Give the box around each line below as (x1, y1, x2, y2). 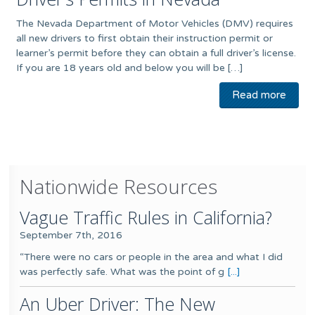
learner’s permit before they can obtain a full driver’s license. (16, 47, 297, 59)
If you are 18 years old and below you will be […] (16, 62, 243, 74)
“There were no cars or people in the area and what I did (20, 251, 283, 263)
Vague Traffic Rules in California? (20, 205, 273, 229)
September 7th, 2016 (20, 229, 123, 241)
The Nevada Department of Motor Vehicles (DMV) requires (16, 18, 294, 30)
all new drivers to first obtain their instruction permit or (16, 32, 274, 44)
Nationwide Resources (20, 173, 218, 200)
